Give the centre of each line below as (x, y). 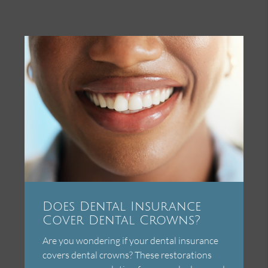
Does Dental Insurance (122, 206)
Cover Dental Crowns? (122, 220)
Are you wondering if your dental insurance (131, 240)
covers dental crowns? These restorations (127, 255)
